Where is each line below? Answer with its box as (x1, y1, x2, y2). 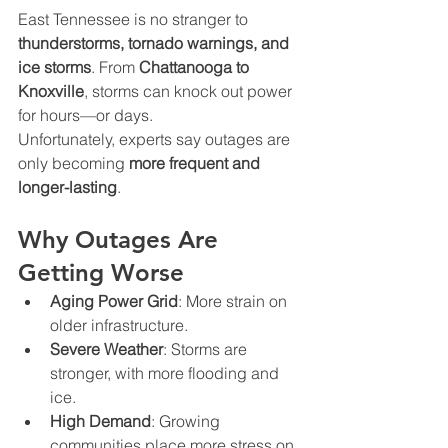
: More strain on (178, 291, 291, 311)
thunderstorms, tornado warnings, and (18, 33, 293, 53)
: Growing (151, 411, 224, 431)
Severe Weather (50, 339, 163, 359)
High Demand (50, 411, 151, 431)
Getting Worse (18, 258, 184, 287)
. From (91, 57, 139, 77)
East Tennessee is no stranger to (18, 9, 252, 29)
